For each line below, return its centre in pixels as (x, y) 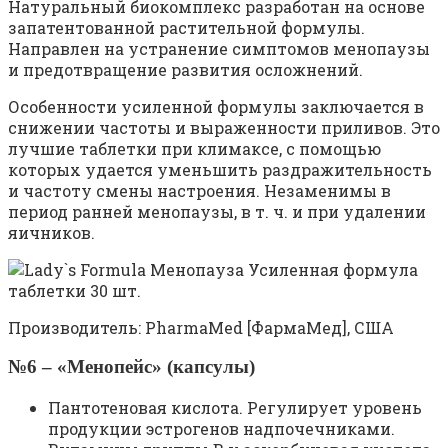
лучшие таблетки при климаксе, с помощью (194, 148)
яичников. (51, 232)
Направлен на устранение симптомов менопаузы (219, 48)
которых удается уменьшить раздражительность (220, 169)
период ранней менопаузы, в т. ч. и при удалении (217, 211)
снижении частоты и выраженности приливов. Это (224, 127)
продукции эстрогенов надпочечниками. (221, 428)
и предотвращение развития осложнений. (185, 69)
